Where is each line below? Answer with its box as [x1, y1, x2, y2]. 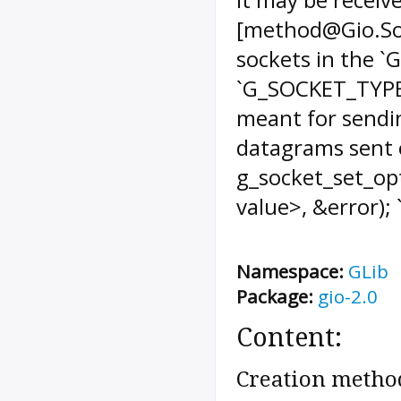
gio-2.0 [318, 284, 378, 310]
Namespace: [236, 259, 344, 285]
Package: [236, 284, 313, 310]
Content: [236, 322, 342, 354]
